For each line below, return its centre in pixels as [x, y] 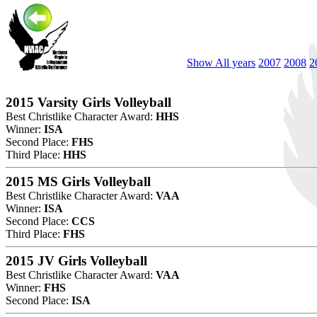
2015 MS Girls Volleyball [78, 181]
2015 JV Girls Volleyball [76, 260]
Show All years [221, 62]
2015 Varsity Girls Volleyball [88, 102]
